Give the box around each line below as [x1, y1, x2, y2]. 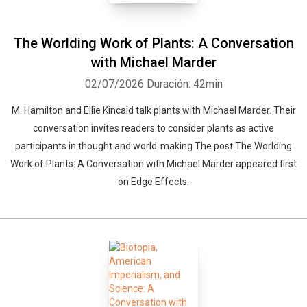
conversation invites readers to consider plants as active [33, 123, 274, 134]
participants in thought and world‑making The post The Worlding [15, 140, 292, 151]
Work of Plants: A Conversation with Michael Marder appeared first [10, 158, 297, 169]
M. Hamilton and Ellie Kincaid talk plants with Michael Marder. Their [11, 105, 296, 116]
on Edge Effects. [118, 176, 189, 187]
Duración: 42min [146, 77, 223, 90]
